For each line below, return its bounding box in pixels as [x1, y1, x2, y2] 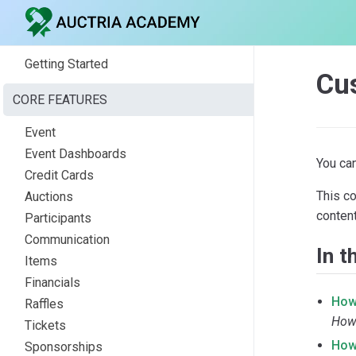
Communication [25, 231, 110, 247]
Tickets [25, 317, 66, 333]
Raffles [25, 296, 64, 311]
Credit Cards [25, 167, 94, 183]
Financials [25, 274, 80, 290]
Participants [25, 210, 91, 226]
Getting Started [25, 56, 108, 72]
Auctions [25, 188, 73, 204]
